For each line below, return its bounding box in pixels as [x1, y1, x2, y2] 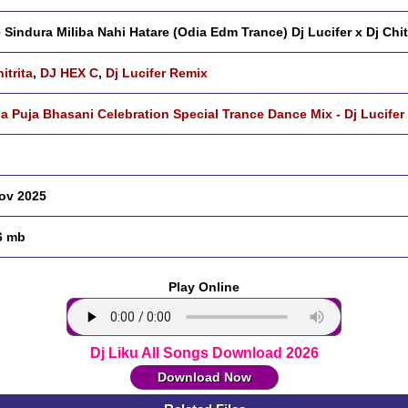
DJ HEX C [40, 66, 98, 80]
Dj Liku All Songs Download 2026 [89, 345, 319, 361]
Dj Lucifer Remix [106, 66, 208, 80]
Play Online [168, 280, 240, 294]
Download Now [157, 370, 251, 384]
